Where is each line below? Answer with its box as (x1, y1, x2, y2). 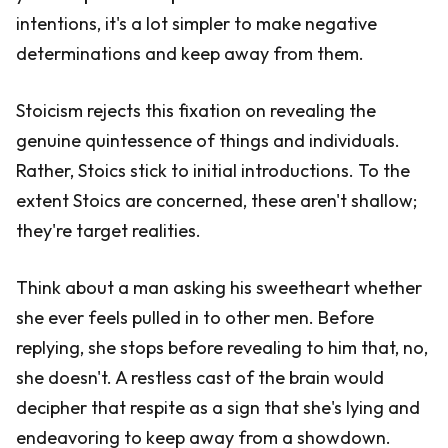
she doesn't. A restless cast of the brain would (16, 366, 384, 389)
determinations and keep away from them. (16, 42, 364, 65)
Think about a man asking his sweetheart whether (16, 276, 422, 299)
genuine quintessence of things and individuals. (16, 129, 400, 152)
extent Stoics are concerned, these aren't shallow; (16, 189, 417, 212)
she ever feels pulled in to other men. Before (16, 306, 374, 329)
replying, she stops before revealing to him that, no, (16, 336, 428, 359)
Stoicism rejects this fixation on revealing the (16, 99, 376, 122)
